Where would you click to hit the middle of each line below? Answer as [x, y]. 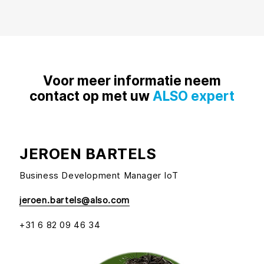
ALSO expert [194, 96]
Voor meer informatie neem [132, 81]
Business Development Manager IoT [99, 176]
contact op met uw [91, 96]
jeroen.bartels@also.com [75, 200]
